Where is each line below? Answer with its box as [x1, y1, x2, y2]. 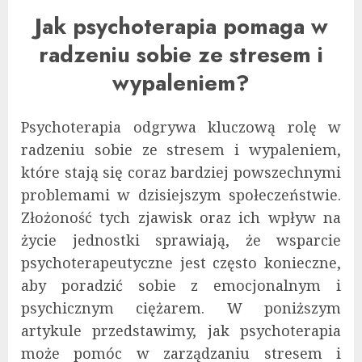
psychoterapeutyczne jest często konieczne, [21, 252, 341, 272]
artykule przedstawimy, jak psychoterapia [21, 320, 341, 340]
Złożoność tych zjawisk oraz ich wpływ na [21, 207, 341, 227]
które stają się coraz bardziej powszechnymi [21, 162, 341, 182]
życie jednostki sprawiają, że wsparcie [21, 229, 341, 250]
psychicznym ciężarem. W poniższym [21, 297, 341, 318]
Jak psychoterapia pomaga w [34, 11, 328, 43]
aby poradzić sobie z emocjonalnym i [21, 275, 341, 295]
